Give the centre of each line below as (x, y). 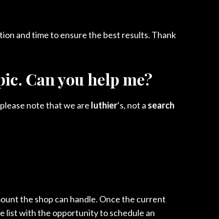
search (161, 105)
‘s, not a (132, 105)
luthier (104, 105)
